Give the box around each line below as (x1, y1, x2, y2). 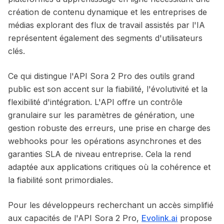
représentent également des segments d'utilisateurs (8, 33, 202, 43)
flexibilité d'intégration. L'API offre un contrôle (8, 97, 182, 107)
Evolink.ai (141, 213, 177, 223)
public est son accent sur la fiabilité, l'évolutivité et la (8, 84, 207, 94)
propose (177, 213, 212, 223)
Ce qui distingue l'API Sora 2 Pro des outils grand (8, 71, 194, 81)
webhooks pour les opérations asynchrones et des (8, 136, 201, 146)
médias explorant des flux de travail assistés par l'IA (8, 20, 205, 30)
